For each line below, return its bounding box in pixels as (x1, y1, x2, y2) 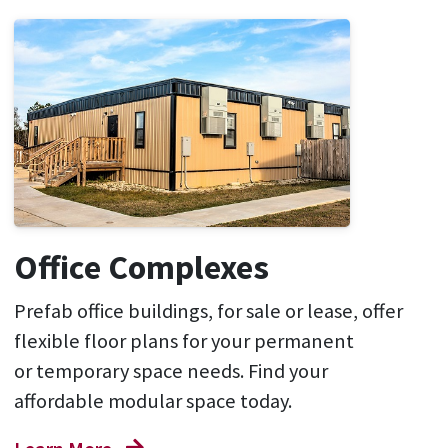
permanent (253, 327, 354, 354)
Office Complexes (13, 245, 269, 288)
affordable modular (13, 387, 182, 414)
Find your (247, 357, 328, 384)
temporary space (35, 357, 187, 384)
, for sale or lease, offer (207, 297, 403, 324)
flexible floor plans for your (13, 327, 254, 354)
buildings (123, 297, 208, 324)
